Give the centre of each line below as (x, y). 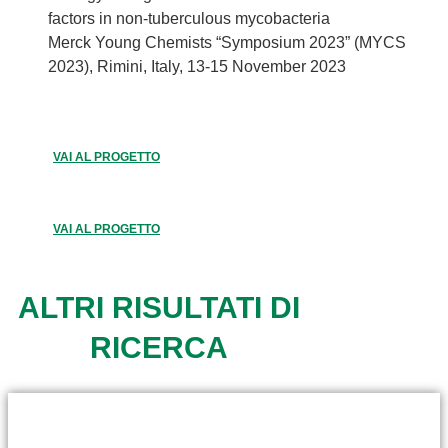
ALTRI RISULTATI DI (159, 308)
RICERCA (159, 348)
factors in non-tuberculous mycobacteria (189, 19)
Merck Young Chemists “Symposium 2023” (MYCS (227, 43)
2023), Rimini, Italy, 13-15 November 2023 (197, 67)
